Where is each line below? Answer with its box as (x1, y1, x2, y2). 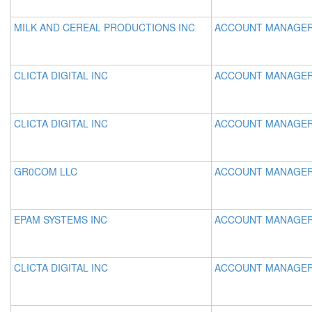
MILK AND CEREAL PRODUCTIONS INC (14, 20, 195, 34)
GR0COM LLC (14, 164, 77, 178)
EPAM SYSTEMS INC (14, 212, 107, 226)
